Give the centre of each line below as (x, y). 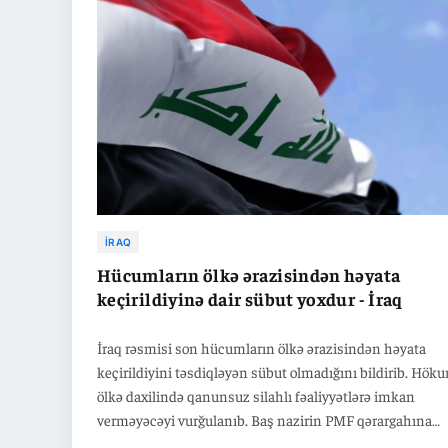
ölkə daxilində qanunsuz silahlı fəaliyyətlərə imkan (256, 395)
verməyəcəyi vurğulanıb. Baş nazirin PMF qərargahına (264, 419)
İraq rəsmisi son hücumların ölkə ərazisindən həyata (261, 347)
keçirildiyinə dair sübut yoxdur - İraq (250, 298)
